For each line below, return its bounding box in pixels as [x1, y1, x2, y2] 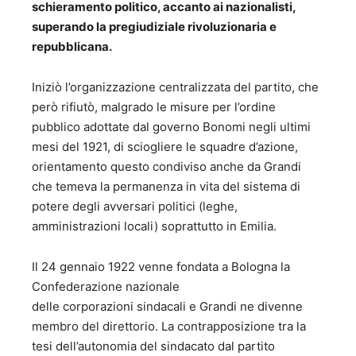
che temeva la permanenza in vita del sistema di [32, 179, 300, 195]
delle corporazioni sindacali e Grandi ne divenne [32, 299, 303, 315]
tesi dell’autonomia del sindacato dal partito [32, 339, 275, 354]
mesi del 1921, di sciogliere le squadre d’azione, [32, 139, 298, 155]
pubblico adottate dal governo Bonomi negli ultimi [32, 119, 311, 135]
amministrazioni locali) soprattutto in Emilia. [32, 219, 277, 234]
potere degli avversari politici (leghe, [32, 199, 238, 215]
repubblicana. [32, 39, 112, 55]
